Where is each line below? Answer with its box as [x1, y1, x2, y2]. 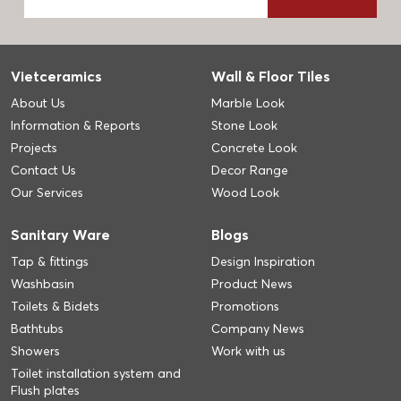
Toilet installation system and [11, 365, 181, 382]
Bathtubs [11, 320, 64, 337]
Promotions [211, 298, 279, 315]
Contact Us [11, 162, 76, 179]
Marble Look [211, 95, 285, 112]
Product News [211, 276, 293, 293]
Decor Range [211, 162, 288, 179]
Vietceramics [11, 67, 102, 86]
